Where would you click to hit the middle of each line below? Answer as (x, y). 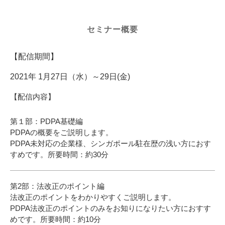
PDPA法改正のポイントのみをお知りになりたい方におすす (110, 208)
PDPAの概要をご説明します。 (62, 133)
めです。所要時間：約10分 (55, 219)
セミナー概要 (113, 29)
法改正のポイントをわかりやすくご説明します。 (93, 197)
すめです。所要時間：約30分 (59, 155)
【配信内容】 (44, 97)
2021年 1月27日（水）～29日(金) (70, 77)
